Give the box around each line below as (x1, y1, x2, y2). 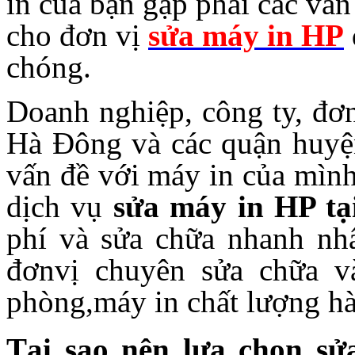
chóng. (6, 49, 91, 84)
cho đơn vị (6, 17, 148, 52)
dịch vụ (6, 189, 113, 223)
